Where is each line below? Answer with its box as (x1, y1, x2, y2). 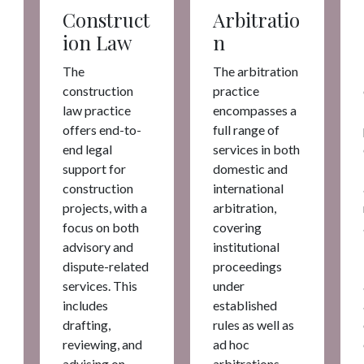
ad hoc (213, 336, 249, 352)
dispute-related (63, 258, 149, 274)
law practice (63, 102, 131, 118)
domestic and (213, 160, 288, 176)
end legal (63, 141, 112, 157)
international (213, 180, 284, 196)
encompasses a (213, 102, 297, 118)
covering (213, 219, 262, 235)
